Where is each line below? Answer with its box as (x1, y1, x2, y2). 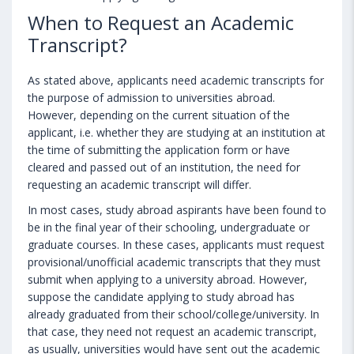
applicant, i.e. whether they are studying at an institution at (28, 124, 326, 140)
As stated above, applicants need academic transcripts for (28, 72, 324, 88)
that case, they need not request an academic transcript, (28, 323, 317, 339)
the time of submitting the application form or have (28, 141, 290, 157)
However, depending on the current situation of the (28, 107, 290, 122)
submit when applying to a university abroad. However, (28, 271, 307, 287)
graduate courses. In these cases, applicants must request (28, 236, 325, 252)
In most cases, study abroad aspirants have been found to (28, 201, 326, 217)
